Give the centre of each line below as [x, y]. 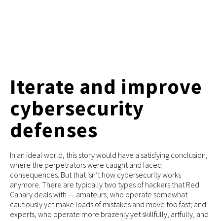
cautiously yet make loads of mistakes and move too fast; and [108, 204]
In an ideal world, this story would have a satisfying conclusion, [109, 155]
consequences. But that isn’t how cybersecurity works [95, 175]
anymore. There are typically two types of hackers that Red [105, 185]
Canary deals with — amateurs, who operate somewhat [99, 195]
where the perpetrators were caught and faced [86, 165]
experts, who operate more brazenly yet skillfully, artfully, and [109, 214]
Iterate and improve [106, 87]
